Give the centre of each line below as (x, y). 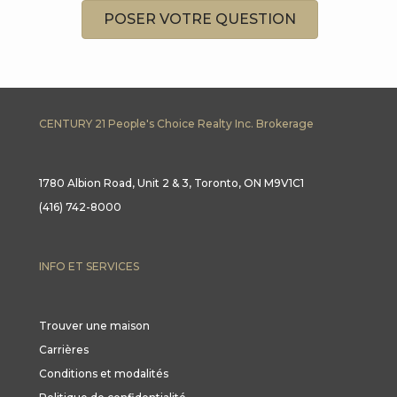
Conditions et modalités (104, 373)
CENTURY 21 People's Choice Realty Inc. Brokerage (176, 123)
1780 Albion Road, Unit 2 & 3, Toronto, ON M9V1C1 (171, 183)
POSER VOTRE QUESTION (200, 19)
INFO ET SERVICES (89, 266)
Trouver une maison (94, 325)
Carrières (64, 349)
